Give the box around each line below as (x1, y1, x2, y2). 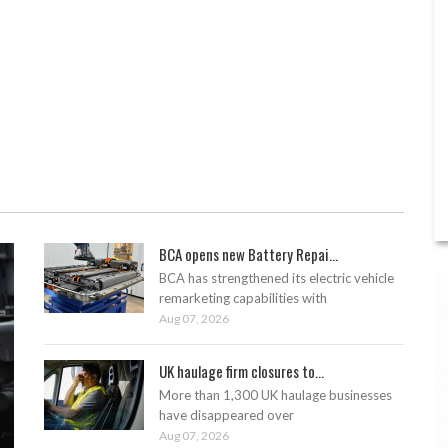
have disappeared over (159, 407, 294, 424)
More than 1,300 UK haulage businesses (159, 387, 392, 404)
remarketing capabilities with (159, 290, 327, 307)
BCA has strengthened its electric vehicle (159, 270, 394, 287)
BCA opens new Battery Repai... (159, 243, 338, 266)
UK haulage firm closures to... (159, 360, 324, 383)
